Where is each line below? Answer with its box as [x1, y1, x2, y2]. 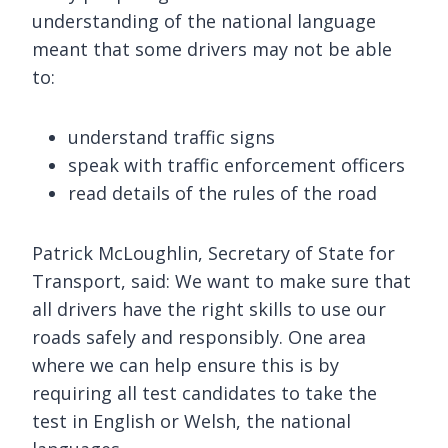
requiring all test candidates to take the [32, 380, 377, 405]
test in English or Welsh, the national [32, 408, 351, 433]
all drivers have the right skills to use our [32, 296, 386, 321]
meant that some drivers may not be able [32, 36, 392, 61]
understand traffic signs [68, 124, 275, 149]
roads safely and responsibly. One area [32, 324, 366, 349]
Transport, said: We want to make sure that [32, 268, 411, 293]
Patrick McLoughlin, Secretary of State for [32, 240, 395, 265]
